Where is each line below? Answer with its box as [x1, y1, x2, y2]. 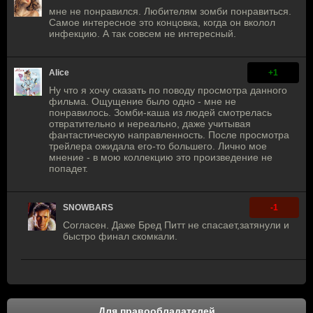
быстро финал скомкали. [63, 231, 177, 242]
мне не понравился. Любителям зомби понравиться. [49, 6, 291, 17]
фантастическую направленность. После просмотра [49, 129, 289, 141]
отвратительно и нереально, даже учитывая [49, 118, 251, 130]
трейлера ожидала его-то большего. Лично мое [49, 140, 267, 152]
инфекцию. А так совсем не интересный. [49, 28, 236, 40]
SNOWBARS [63, 203, 113, 213]
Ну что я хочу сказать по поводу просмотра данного [49, 85, 287, 96]
